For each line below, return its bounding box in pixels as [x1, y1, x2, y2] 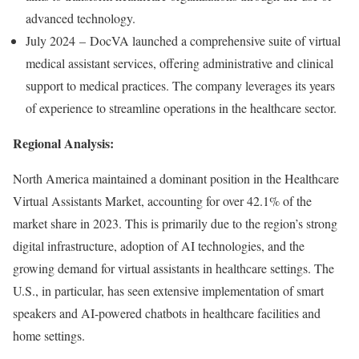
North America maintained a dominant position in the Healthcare [13, 170, 339, 188]
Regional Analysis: [13, 134, 114, 153]
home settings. [13, 327, 85, 345]
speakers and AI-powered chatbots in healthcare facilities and [13, 305, 321, 322]
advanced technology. [26, 10, 135, 27]
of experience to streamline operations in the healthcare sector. [26, 99, 337, 117]
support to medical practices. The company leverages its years [26, 77, 335, 95]
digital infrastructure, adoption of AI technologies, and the [13, 237, 305, 255]
